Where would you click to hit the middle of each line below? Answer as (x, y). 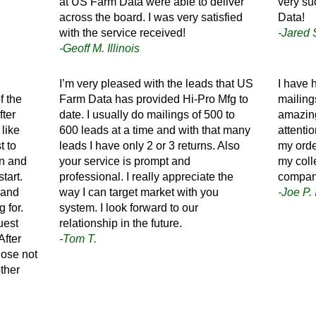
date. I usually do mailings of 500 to (147, 114)
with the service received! (123, 32)
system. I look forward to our (129, 207)
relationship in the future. (121, 223)
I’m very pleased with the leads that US (157, 83)
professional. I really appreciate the (147, 176)
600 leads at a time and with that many (155, 130)
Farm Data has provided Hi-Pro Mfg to (154, 99)
